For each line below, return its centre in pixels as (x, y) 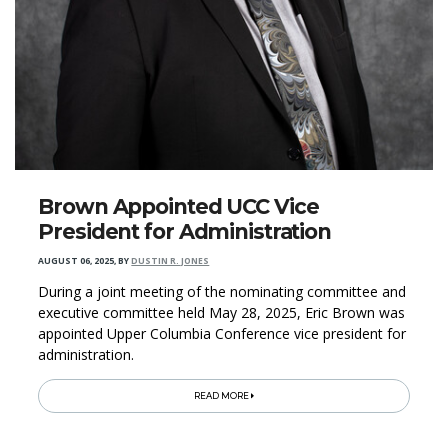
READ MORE (222, 395)
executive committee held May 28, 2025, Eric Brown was (222, 312)
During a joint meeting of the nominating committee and (222, 291)
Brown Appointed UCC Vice (178, 206)
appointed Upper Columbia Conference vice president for (222, 333)
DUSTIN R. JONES (170, 260)
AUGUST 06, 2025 (76, 260)
